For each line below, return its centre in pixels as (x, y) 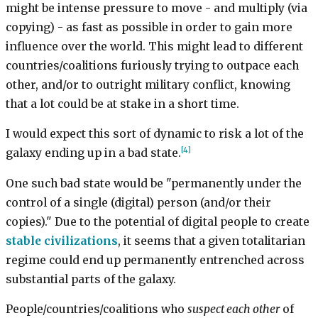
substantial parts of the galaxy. (91, 279)
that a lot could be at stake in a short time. (122, 104)
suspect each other (234, 309)
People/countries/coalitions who (97, 309)
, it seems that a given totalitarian (212, 241)
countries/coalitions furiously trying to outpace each (152, 65)
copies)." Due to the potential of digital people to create (158, 221)
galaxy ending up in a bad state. (93, 153)
